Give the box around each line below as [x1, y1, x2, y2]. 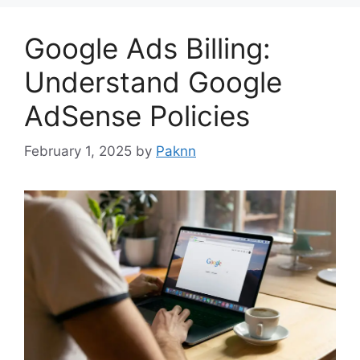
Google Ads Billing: [24, 31, 271, 65]
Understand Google [24, 64, 282, 99]
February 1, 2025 [24, 143, 132, 160]
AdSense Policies [24, 98, 250, 133]
